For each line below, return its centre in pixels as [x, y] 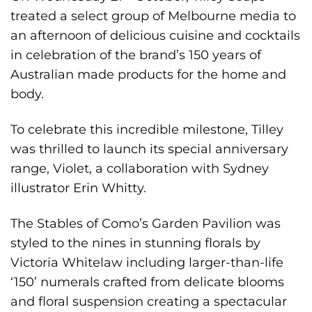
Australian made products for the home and [148, 75]
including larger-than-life [203, 262]
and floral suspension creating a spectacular [149, 301]
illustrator [42, 188]
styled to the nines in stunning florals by [135, 243]
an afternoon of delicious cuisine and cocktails [155, 36]
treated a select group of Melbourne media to [153, 16]
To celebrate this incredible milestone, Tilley [147, 130]
